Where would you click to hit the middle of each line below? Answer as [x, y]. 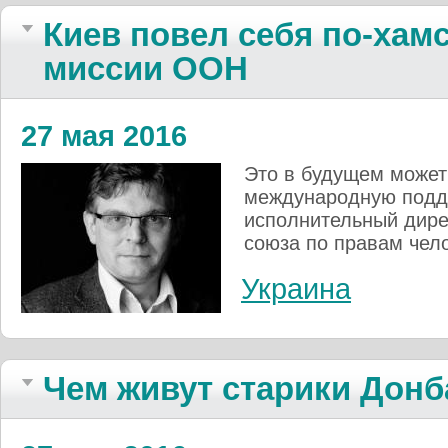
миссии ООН [145, 68]
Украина [296, 288]
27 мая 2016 [104, 136]
